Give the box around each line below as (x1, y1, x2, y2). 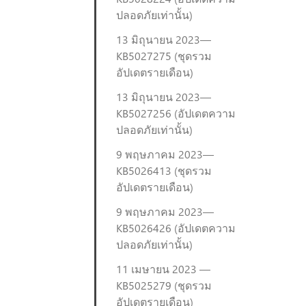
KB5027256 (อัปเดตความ (116, 106, 236, 120)
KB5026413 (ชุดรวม (116, 163, 212, 178)
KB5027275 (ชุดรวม (116, 48, 212, 63)
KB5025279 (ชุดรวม (116, 278, 212, 292)
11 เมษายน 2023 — (116, 262, 210, 276)
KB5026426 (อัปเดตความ (116, 221, 236, 235)
